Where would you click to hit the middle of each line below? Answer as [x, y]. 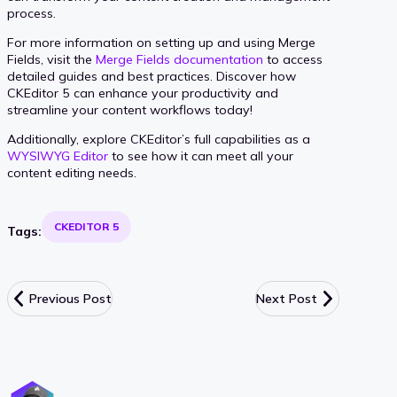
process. [31, 13]
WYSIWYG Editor [58, 156]
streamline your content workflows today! [130, 110]
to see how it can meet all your [201, 156]
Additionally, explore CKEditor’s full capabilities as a [159, 140]
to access [293, 60]
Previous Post [70, 299]
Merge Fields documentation [179, 60]
